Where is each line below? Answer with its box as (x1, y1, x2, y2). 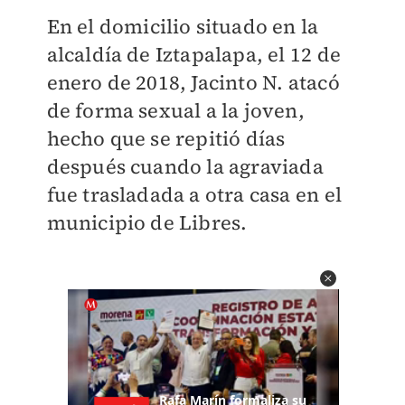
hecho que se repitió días (46, 125, 286, 152)
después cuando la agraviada (46, 153, 324, 180)
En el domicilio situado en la (46, 13, 319, 40)
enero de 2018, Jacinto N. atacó (46, 69, 340, 96)
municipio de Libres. (46, 209, 248, 236)
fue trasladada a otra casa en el (46, 181, 342, 208)
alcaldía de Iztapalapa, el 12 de (46, 41, 341, 68)
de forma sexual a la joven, (46, 97, 305, 124)
